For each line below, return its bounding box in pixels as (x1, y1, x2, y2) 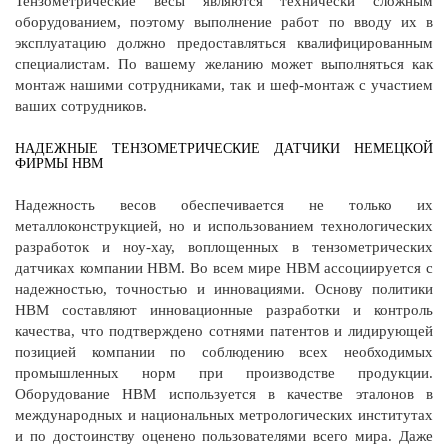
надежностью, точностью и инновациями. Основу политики (15, 281, 433, 298)
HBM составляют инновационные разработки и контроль (15, 302, 433, 319)
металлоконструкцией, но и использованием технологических (15, 218, 433, 235)
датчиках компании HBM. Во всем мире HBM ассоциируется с (15, 260, 433, 277)
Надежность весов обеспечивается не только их (15, 197, 433, 214)
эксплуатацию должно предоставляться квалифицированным (15, 35, 433, 52)
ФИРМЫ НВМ (15, 156, 103, 172)
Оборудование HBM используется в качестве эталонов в (15, 386, 433, 403)
